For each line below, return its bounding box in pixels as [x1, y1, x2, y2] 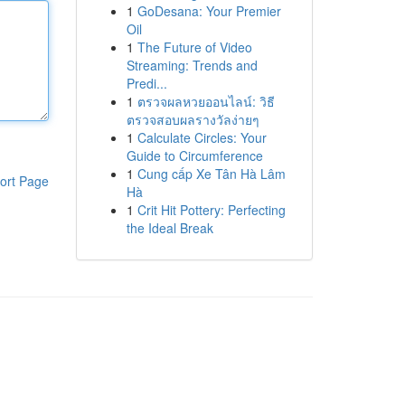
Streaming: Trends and [126, 56, 258, 74]
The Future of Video [137, 38, 252, 56]
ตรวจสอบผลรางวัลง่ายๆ [126, 110, 259, 128]
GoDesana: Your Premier [137, 2, 281, 20]
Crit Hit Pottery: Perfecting [137, 201, 286, 219]
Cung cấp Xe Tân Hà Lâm [137, 165, 286, 183]
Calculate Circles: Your [137, 128, 267, 146]
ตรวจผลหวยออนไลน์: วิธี [137, 92, 275, 110]
